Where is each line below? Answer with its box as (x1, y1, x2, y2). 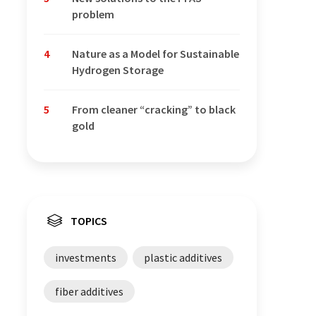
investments (55, 250, 116, 265)
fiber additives (55, 284, 123, 299)
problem (72, 7, 114, 22)
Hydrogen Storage (72, 63, 164, 78)
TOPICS (71, 214, 107, 229)
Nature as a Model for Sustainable (72, 47, 239, 61)
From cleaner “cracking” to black (72, 102, 236, 117)
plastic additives (144, 250, 222, 265)
